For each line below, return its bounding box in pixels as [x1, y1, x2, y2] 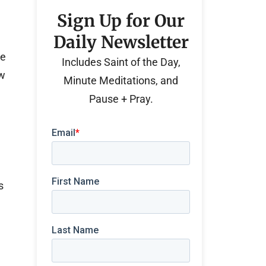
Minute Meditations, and [64, 74, 179, 87]
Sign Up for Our [57, 10, 185, 31]
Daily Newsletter [53, 31, 189, 53]
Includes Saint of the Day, [61, 56, 180, 68]
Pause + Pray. [88, 93, 153, 105]
